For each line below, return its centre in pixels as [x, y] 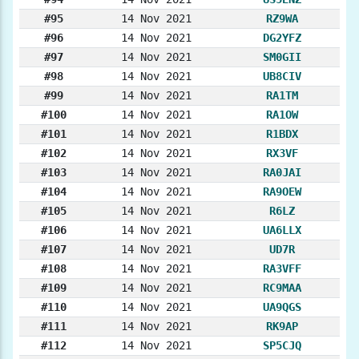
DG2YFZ [282, 38]
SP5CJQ [282, 346]
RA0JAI [282, 173]
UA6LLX [282, 230]
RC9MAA [282, 288]
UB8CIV [282, 77]
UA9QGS [282, 307]
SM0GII [282, 57]
